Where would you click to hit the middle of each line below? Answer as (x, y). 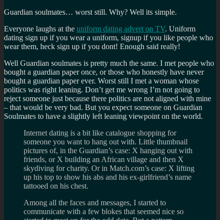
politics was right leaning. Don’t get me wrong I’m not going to (102, 89)
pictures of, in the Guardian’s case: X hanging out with (108, 150)
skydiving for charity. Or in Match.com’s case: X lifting (109, 168)
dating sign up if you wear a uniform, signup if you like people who (109, 37)
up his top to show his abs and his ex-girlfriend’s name (108, 177)
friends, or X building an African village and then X (104, 159)
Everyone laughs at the (40, 28)
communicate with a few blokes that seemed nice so (104, 211)
